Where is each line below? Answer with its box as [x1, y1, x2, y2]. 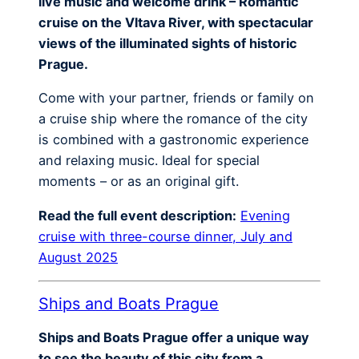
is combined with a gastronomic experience [38, 131, 309, 148]
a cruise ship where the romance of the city [38, 111, 308, 127]
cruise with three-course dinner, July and [38, 228, 292, 244]
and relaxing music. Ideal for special [38, 152, 260, 169]
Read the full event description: [38, 207, 236, 224]
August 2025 [38, 248, 118, 265]
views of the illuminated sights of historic [38, 35, 297, 52]
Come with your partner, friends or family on [38, 90, 314, 107]
